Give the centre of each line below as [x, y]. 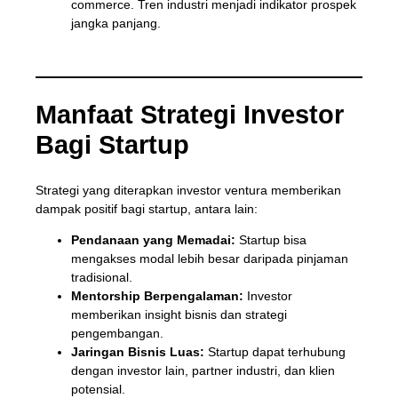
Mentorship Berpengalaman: [157, 296]
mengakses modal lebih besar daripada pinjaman [209, 259]
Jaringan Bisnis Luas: [137, 352]
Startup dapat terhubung [275, 352]
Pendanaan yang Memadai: [153, 240]
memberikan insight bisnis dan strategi [179, 315]
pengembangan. [117, 334]
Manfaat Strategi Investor [189, 115]
